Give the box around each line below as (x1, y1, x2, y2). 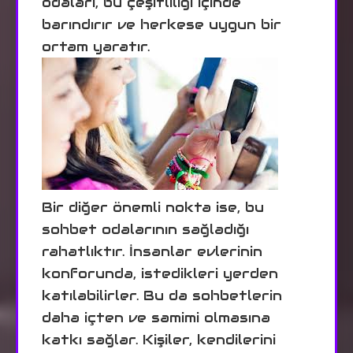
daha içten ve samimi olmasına (42, 308, 270, 326)
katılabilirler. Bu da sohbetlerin (42, 286, 282, 304)
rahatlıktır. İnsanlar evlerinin (42, 242, 262, 260)
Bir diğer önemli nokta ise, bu (42, 198, 264, 216)
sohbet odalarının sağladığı (42, 220, 249, 238)
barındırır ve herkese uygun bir (42, 15, 281, 33)
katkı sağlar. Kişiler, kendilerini (42, 330, 276, 348)
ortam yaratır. (42, 37, 150, 55)
